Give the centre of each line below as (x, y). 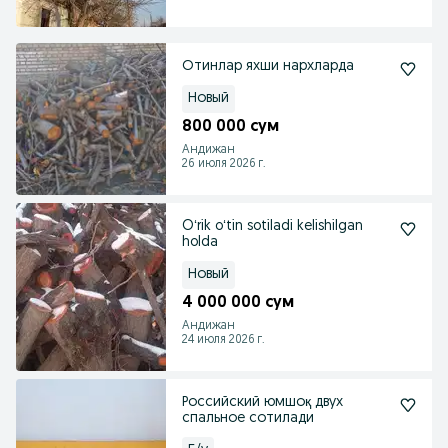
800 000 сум (230, 127)
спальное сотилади (248, 418)
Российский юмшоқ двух (262, 402)
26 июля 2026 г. (224, 164)
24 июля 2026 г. (223, 340)
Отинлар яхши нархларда (268, 66)
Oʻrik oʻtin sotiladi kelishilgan (272, 226)
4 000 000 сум (238, 303)
